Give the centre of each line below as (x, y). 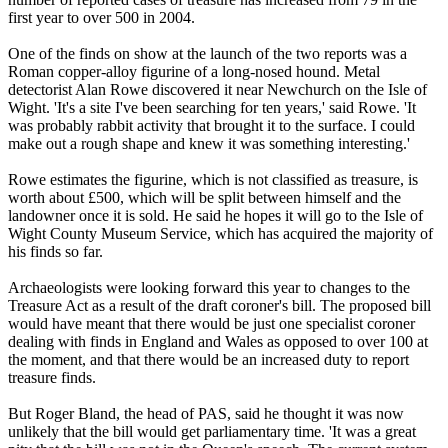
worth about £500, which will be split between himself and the (204, 198)
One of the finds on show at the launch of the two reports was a (207, 54)
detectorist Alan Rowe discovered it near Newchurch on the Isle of (217, 90)
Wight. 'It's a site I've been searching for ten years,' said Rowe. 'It (212, 108)
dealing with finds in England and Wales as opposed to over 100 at (218, 342)
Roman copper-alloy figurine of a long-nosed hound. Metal (194, 72)
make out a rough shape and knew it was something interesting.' (209, 144)
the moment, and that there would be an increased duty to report (208, 360)
